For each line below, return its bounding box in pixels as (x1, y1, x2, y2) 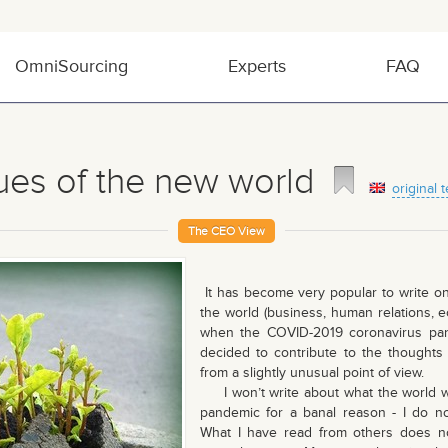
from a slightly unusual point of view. (200, 364, 424, 382)
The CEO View (188, 224, 265, 239)
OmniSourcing (15, 56, 128, 77)
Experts (228, 56, 286, 77)
